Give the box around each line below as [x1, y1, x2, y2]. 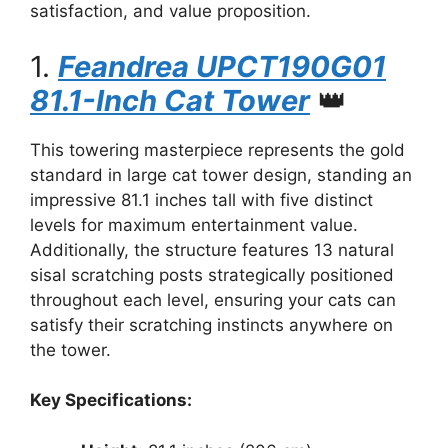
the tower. [30, 339, 111, 360]
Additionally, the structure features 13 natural [30, 239, 394, 260]
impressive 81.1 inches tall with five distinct [30, 189, 373, 210]
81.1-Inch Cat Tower [30, 82, 310, 118]
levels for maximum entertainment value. [30, 214, 358, 235]
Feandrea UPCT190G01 [58, 48, 386, 84]
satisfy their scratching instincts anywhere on [30, 314, 393, 335]
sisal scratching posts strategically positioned [30, 264, 394, 285]
